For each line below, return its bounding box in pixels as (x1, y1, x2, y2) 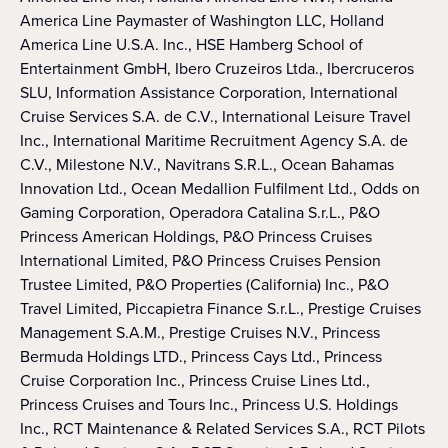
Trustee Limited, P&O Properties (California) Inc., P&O (20, 273, 389, 296)
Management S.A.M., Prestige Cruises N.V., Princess (20, 321, 380, 344)
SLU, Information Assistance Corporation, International (20, 81, 398, 104)
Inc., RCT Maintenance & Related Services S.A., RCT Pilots (20, 417, 425, 440)
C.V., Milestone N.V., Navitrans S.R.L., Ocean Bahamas (20, 153, 394, 176)
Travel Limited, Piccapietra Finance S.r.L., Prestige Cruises (20, 297, 421, 320)
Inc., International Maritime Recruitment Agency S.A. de (20, 129, 408, 152)
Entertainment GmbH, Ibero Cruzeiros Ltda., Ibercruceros (20, 57, 414, 80)
